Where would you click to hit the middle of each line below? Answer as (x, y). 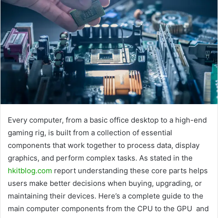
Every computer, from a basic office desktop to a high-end (107, 120)
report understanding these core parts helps (130, 171)
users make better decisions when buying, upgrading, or (105, 183)
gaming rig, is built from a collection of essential (90, 133)
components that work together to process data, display (104, 145)
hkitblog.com (30, 171)
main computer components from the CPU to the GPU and (108, 209)
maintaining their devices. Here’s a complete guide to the (106, 196)
